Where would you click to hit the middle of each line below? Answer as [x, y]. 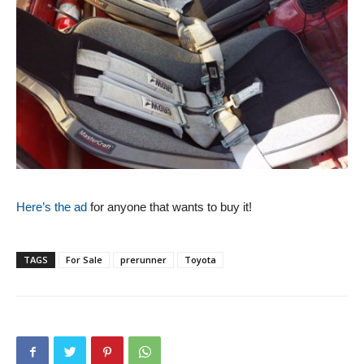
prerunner [143, 259]
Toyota [200, 259]
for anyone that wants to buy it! [171, 206]
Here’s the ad [53, 206]
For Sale [84, 259]
